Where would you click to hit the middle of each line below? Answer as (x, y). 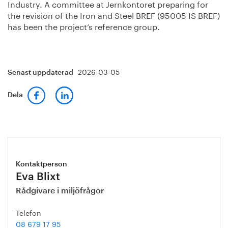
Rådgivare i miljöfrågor (60, 191)
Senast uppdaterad (41, 73)
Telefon (28, 212)
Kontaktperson (41, 164)
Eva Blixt (38, 177)
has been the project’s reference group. (85, 25)
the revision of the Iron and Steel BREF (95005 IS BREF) (114, 14)
